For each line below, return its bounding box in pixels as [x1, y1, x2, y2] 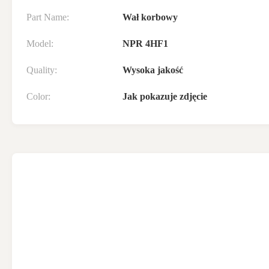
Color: [26, 91, 50, 101]
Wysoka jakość [122, 65, 183, 75]
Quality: [26, 65, 57, 75]
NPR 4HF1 [122, 38, 168, 49]
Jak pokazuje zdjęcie [122, 91, 207, 101]
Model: [26, 38, 53, 49]
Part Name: [26, 12, 69, 22]
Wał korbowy [122, 12, 178, 22]
